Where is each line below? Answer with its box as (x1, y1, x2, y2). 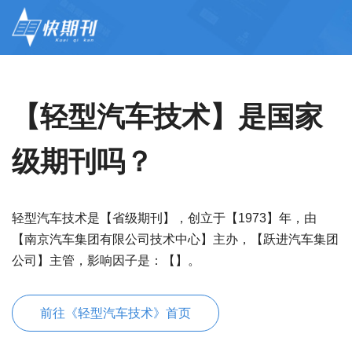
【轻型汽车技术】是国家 (12, 101, 323, 133)
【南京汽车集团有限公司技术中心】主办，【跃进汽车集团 (12, 233, 339, 246)
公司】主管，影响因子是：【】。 (12, 254, 200, 267)
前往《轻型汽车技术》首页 (40, 306, 191, 320)
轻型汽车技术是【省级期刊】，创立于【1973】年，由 (12, 211, 317, 225)
